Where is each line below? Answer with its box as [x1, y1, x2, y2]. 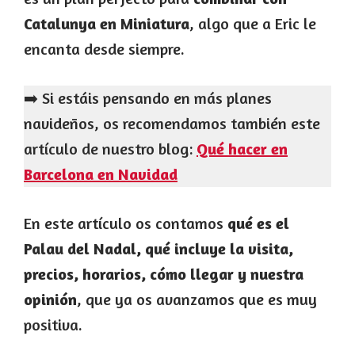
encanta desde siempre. [24, 39, 185, 59]
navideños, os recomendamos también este [24, 113, 320, 134]
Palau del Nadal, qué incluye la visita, [24, 239, 293, 259]
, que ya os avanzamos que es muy [77, 289, 317, 310]
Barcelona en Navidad [24, 164, 177, 185]
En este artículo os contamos [24, 213, 227, 234]
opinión [24, 289, 77, 310]
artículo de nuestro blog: [24, 139, 197, 159]
